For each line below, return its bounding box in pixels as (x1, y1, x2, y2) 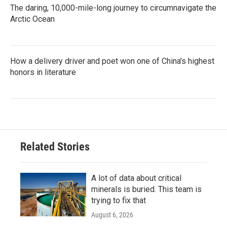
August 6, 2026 (91, 211, 133, 219)
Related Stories (20, 140, 90, 154)
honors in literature (10, 67, 76, 78)
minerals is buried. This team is (91, 184, 202, 195)
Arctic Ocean (10, 14, 55, 24)
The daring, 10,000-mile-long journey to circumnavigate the (10, 3, 216, 13)
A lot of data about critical (91, 173, 181, 183)
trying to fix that (91, 196, 146, 206)
